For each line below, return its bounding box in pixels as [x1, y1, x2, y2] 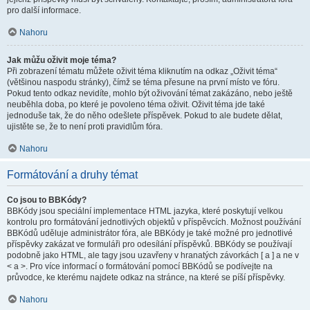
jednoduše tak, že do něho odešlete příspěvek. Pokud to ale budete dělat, [7, 111, 282, 120]
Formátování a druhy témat [7, 169, 138, 181]
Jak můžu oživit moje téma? [7, 55, 116, 65]
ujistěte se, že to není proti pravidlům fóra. [7, 122, 163, 131]
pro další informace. [7, 6, 81, 15]
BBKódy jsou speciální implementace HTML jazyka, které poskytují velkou [7, 206, 283, 216]
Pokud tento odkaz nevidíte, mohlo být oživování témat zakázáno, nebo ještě [7, 89, 293, 98]
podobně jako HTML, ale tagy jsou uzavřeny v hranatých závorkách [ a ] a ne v [7, 250, 299, 260]
